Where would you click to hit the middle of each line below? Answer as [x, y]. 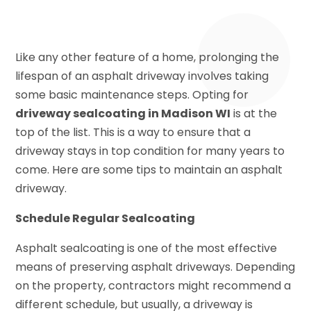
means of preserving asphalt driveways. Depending [155, 267]
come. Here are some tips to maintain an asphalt [149, 170]
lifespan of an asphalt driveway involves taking [142, 76]
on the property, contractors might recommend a [153, 286]
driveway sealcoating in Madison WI [123, 114]
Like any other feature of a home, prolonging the [148, 58]
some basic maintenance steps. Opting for [132, 95]
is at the [254, 114]
